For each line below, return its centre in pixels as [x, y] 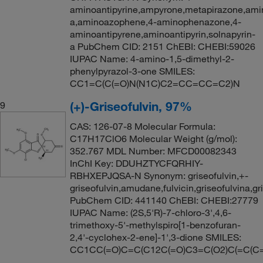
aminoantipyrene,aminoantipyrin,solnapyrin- [162, 34]
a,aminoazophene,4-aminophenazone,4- [155, 22]
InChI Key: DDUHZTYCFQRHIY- [136, 163]
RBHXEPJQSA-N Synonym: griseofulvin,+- [159, 176]
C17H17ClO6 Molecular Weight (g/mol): [153, 139]
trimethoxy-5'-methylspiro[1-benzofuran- [155, 225]
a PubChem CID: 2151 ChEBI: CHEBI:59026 [162, 46]
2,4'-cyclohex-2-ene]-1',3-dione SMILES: [155, 237]
